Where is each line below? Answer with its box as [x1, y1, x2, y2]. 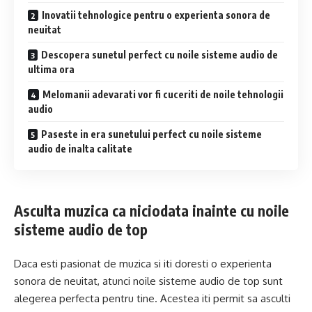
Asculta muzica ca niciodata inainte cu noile [14, 201, 289, 221]
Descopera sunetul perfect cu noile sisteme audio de [41, 49, 278, 61]
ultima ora [28, 63, 75, 76]
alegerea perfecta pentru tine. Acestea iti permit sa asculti [14, 291, 290, 305]
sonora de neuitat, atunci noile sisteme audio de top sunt [14, 274, 283, 288]
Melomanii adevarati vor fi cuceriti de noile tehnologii [42, 88, 283, 101]
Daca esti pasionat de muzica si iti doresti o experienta [14, 256, 272, 270]
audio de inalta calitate [28, 143, 132, 155]
